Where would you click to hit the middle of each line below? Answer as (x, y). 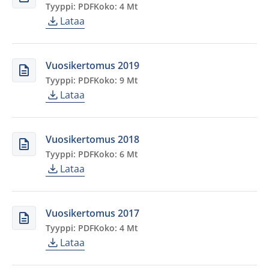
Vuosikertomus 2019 (92, 65)
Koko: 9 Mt (116, 80)
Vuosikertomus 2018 (92, 139)
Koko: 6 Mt (116, 154)
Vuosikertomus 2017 (92, 213)
